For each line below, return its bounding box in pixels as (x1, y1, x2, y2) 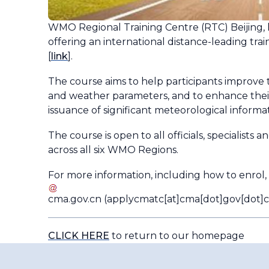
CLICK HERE (48, 229, 109, 241)
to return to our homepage (109, 229, 244, 241)
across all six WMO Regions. (48, 144, 178, 156)
